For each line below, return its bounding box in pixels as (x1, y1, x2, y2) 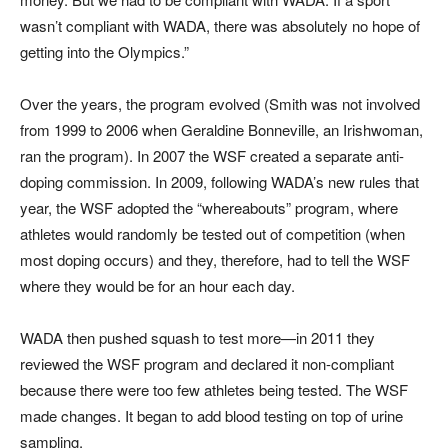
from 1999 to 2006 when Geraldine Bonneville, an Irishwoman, (20, 119, 423, 141)
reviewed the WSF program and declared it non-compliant (20, 353, 394, 375)
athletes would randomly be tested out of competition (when (20, 223, 405, 245)
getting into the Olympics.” (20, 41, 189, 63)
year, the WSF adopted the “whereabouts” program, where (20, 197, 398, 219)
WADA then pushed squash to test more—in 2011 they (20, 327, 375, 349)
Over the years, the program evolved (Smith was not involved (20, 93, 420, 115)
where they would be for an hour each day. (20, 275, 295, 297)
